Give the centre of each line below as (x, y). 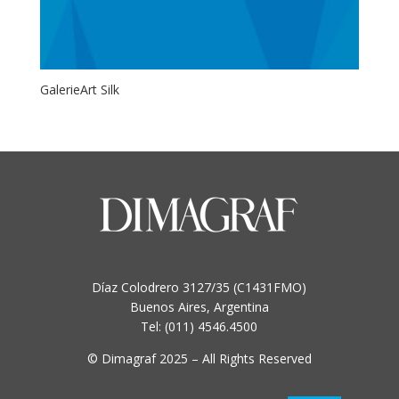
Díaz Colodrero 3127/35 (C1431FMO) (199, 288)
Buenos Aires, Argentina (199, 307)
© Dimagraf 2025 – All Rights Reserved (199, 359)
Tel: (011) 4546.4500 (199, 327)
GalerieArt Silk (79, 89)
